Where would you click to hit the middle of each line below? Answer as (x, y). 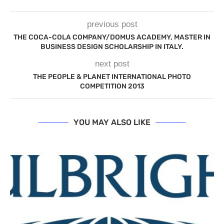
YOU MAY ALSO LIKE (112, 122)
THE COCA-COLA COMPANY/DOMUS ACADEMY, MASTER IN (112, 37)
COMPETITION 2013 (112, 86)
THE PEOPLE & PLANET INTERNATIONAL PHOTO (112, 77)
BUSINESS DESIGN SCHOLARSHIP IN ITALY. (112, 47)
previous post (112, 24)
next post (112, 64)
